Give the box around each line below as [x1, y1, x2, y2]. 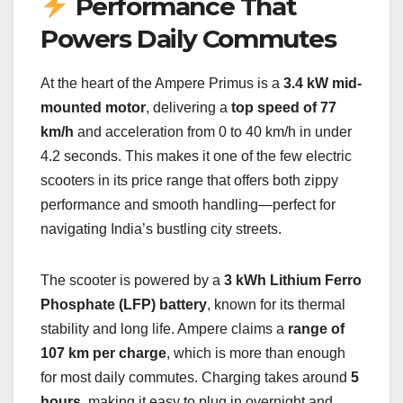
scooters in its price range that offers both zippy [40, 172, 338, 188]
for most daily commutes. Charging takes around [40, 369, 351, 385]
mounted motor [40, 99, 146, 115]
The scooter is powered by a [40, 272, 224, 288]
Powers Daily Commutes [40, 23, 336, 55]
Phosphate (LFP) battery [40, 296, 207, 312]
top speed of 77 [231, 99, 336, 115]
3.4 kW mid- [283, 75, 362, 91]
